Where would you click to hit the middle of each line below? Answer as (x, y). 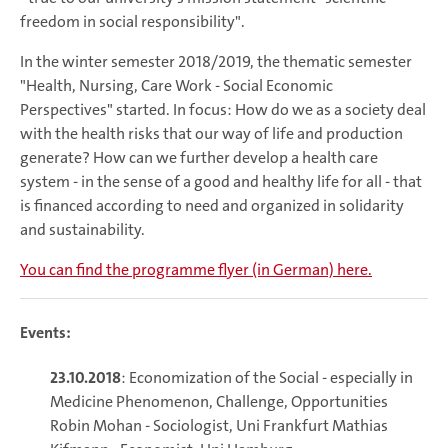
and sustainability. (82, 230)
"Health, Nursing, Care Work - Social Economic (176, 86)
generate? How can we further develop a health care (199, 158)
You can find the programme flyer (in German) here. (196, 270)
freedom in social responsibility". (132, 22)
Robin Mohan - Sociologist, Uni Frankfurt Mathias (219, 425)
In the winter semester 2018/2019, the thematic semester (216, 62)
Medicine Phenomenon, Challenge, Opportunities (219, 401)
